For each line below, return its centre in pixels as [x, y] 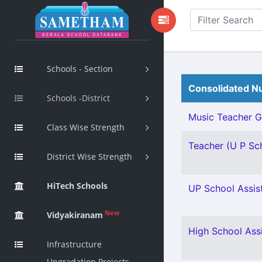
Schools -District [78, 98]
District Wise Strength [89, 156]
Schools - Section [80, 69]
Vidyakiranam [75, 215]
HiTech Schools [77, 186]
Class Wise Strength [86, 127]
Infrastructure [74, 244]
